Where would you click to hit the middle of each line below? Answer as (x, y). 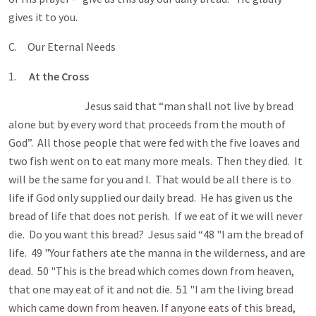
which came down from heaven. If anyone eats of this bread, (152, 308)
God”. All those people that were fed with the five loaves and (154, 142)
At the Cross (59, 76)
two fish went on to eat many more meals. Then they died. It (156, 161)
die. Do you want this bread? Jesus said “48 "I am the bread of (156, 234)
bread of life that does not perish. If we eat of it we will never (156, 216)
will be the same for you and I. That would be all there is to (150, 179)
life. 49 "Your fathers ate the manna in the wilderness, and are (157, 253)
